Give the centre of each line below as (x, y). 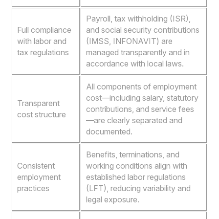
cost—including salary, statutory (142, 98)
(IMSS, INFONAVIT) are (130, 41)
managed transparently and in (138, 53)
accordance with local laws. (135, 64)
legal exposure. (113, 200)
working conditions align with (137, 166)
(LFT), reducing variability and (139, 188)
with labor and (42, 41)
